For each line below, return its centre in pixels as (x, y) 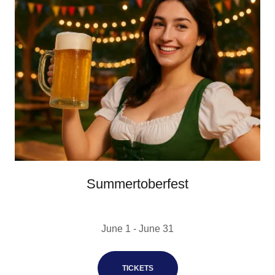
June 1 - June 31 (137, 229)
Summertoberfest (137, 184)
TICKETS (137, 269)
